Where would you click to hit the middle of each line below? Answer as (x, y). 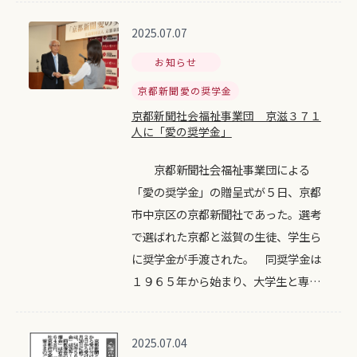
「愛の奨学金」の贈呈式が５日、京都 (226, 192)
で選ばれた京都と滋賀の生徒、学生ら (226, 236)
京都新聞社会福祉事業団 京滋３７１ (226, 116)
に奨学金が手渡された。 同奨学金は (226, 259)
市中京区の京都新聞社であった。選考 (226, 214)
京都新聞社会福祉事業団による (220, 169)
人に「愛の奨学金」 (181, 131)
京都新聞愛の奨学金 (185, 90)
